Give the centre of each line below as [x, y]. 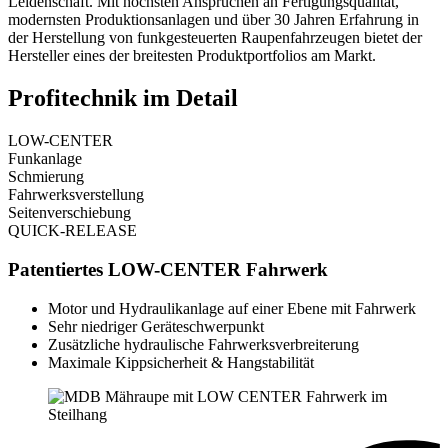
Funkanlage [45, 159]
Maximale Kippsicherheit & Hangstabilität [181, 362]
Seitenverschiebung [69, 213]
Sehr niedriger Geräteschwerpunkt [156, 326]
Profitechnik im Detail [123, 98]
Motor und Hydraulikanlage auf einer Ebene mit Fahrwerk [232, 308]
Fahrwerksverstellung [76, 195]
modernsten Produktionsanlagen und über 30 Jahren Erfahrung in [213, 20]
